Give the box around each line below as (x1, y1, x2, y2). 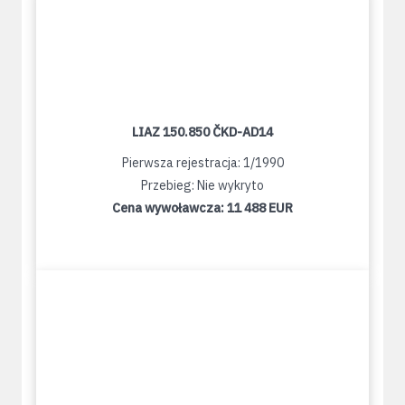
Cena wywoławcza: (112, 200, 227, 217)
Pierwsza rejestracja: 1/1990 (121, 155, 284, 172)
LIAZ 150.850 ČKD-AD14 (132, 124, 273, 141)
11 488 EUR (227, 200, 293, 217)
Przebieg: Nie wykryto (141, 177, 264, 194)
